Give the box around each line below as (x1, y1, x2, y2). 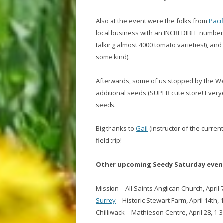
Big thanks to (96, 124, 136, 133)
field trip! (96, 136, 123, 145)
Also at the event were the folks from (96, 16, 209, 25)
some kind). (96, 52, 131, 61)
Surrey (96, 196, 116, 205)
